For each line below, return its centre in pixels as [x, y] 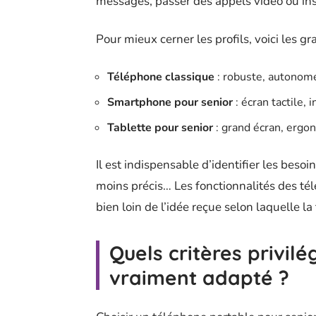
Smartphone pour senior [170, 102]
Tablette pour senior [160, 127]
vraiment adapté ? [199, 277]
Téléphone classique [161, 77]
